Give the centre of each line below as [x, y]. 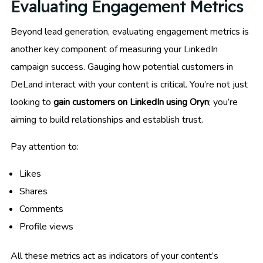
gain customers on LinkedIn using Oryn [131, 102]
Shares [33, 192]
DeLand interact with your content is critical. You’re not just [129, 85]
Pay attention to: [45, 147]
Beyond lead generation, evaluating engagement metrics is [130, 32]
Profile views [46, 227]
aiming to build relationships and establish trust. [107, 120]
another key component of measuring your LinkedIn [114, 50]
